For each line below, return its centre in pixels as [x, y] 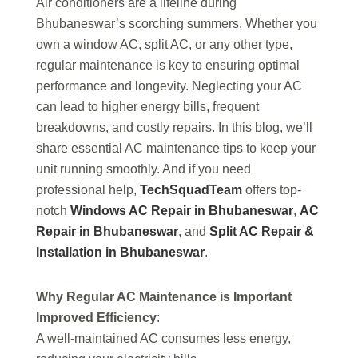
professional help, [88, 190]
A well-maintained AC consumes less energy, [163, 339]
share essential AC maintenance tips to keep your [176, 149]
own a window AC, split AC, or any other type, [164, 45]
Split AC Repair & [262, 232]
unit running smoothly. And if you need [143, 169]
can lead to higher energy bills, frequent [147, 107]
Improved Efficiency [96, 318]
